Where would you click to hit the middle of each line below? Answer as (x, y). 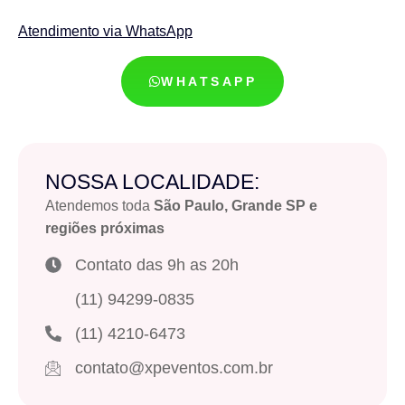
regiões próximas (105, 228)
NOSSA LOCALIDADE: (152, 181)
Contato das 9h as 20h (156, 264)
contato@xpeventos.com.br (174, 367)
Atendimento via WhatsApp (105, 32)
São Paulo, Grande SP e (235, 205)
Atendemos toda (99, 205)
